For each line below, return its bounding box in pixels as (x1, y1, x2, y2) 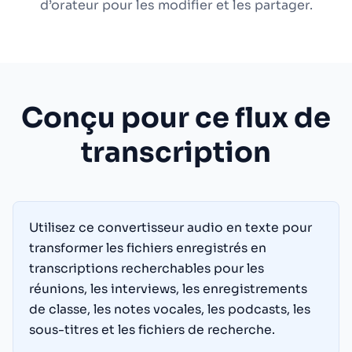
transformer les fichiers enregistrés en (29, 240, 266, 256)
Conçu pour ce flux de (21, 101, 331, 135)
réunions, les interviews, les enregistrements (29, 281, 307, 297)
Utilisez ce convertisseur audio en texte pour (29, 220, 312, 236)
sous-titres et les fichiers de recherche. (29, 322, 275, 338)
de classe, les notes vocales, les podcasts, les (29, 302, 310, 317)
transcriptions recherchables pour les (29, 261, 264, 277)
